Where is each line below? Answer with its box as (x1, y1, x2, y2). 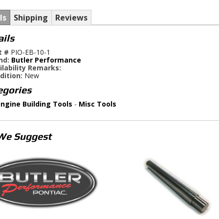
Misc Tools (78, 99, 116, 109)
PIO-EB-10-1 (10, 47, 50, 57)
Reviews (55, 12, 88, 23)
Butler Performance (11, 55, 81, 65)
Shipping (13, 12, 48, 23)
